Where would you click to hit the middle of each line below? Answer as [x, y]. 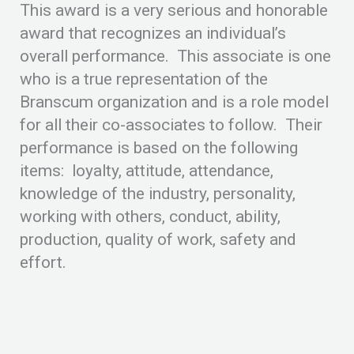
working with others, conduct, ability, [150, 216]
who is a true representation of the [144, 79]
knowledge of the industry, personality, [158, 193]
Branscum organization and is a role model [174, 102]
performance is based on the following [159, 147]
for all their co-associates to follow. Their [171, 124]
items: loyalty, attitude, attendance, [147, 170]
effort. [43, 262]
